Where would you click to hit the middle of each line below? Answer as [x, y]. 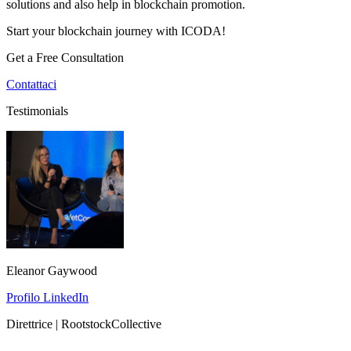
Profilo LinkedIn [47, 297]
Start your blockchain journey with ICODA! [116, 31]
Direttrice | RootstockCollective [84, 324]
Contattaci [31, 84]
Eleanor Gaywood [52, 270]
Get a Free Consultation [65, 57]
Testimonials [37, 110]
